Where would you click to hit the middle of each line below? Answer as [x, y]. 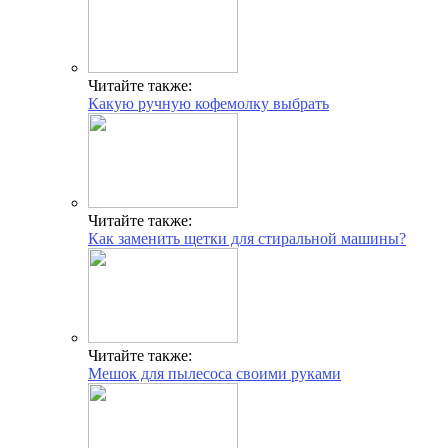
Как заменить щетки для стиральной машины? [247, 238]
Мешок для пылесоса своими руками [214, 373]
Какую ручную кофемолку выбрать [208, 103]
